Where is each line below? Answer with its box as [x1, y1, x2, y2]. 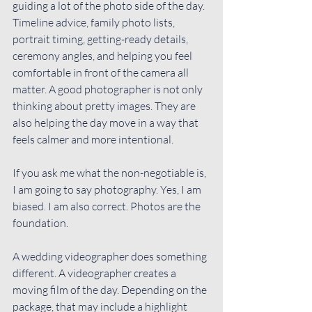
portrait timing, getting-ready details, [13, 31, 190, 46]
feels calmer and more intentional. [13, 132, 173, 146]
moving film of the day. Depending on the [13, 282, 209, 297]
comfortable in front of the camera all [13, 65, 191, 79]
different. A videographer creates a [13, 265, 178, 280]
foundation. [13, 215, 68, 230]
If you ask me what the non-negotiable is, [13, 165, 208, 180]
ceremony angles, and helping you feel [13, 48, 194, 63]
